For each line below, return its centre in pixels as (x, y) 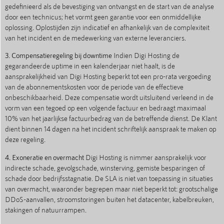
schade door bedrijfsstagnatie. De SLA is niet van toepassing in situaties (109, 178)
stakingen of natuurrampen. (46, 209)
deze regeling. (25, 139)
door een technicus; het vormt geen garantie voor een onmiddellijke (103, 16)
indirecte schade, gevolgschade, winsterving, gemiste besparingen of (105, 167)
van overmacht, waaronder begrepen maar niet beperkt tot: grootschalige (111, 188)
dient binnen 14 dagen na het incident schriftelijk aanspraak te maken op (111, 129)
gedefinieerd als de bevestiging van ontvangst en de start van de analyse (109, 6)
